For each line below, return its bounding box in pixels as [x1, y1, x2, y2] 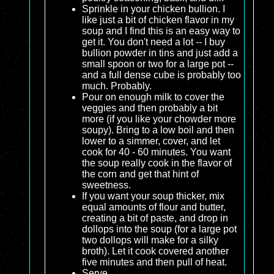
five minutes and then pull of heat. [82, 257, 227, 268]
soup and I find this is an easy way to [82, 26, 240, 37]
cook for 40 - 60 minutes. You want [82, 147, 231, 158]
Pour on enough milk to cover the [82, 92, 224, 103]
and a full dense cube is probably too [82, 70, 241, 81]
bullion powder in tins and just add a [82, 48, 238, 59]
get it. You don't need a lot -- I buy [82, 37, 225, 48]
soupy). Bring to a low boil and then [82, 125, 234, 136]
